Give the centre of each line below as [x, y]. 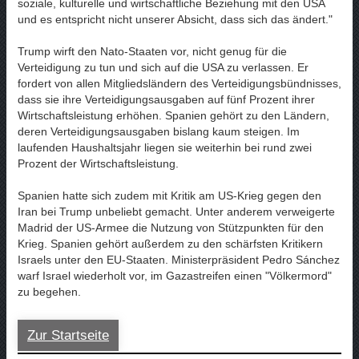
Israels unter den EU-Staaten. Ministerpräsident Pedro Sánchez [179, 259]
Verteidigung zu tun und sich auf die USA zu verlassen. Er [163, 67]
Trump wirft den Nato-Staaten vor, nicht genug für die [152, 51]
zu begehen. [49, 291]
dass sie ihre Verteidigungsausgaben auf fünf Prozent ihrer [166, 99]
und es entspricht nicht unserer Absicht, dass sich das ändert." [177, 19]
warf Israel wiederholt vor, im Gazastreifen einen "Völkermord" [175, 275]
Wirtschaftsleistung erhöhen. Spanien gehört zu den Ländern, [173, 115]
